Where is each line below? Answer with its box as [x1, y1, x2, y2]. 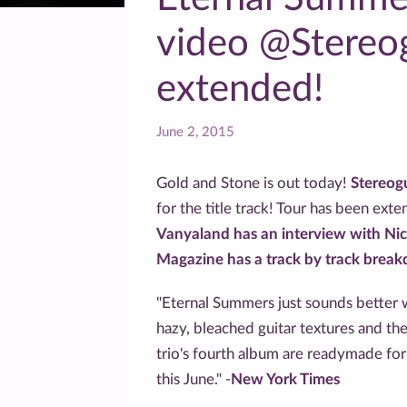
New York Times [231, 372, 340, 388]
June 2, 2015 [156, 125, 234, 139]
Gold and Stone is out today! [156, 175, 351, 191]
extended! [156, 70, 323, 108]
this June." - [156, 372, 231, 388]
